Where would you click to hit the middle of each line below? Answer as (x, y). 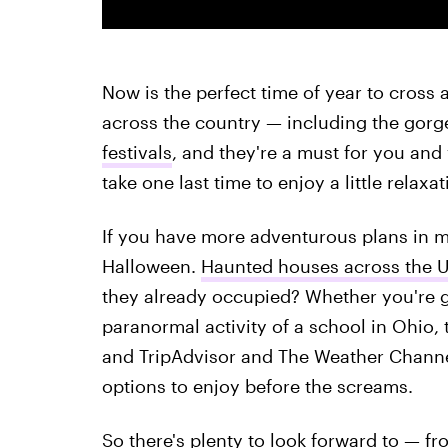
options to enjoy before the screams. (257, 385)
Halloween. (151, 265)
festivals (136, 151)
